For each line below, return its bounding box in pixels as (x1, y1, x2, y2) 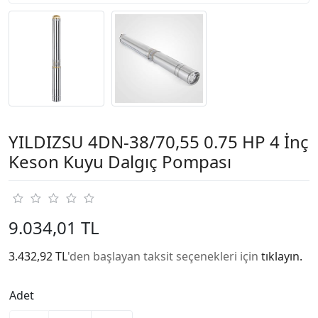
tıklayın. (261, 248, 302, 264)
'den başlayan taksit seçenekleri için (67, 248, 261, 264)
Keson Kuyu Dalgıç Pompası (9, 149, 231, 173)
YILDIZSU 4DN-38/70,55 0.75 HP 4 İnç (9, 129, 309, 153)
